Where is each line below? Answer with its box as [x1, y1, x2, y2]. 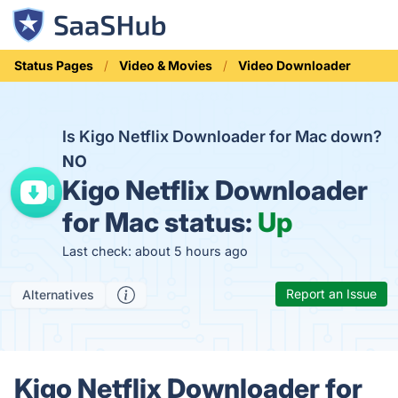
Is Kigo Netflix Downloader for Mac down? [61, 127, 382, 146]
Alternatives [22, 287, 94, 302]
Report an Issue [286, 286, 377, 301]
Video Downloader [238, 58, 351, 73]
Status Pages [14, 58, 93, 73]
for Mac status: [61, 206, 258, 238]
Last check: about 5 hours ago [61, 243, 248, 259]
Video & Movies [119, 58, 212, 73]
